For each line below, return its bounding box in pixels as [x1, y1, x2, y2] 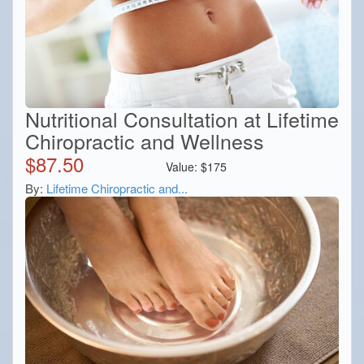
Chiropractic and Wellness [25, 125, 264, 155]
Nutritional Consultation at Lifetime [25, 103, 339, 133]
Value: [166, 158, 201, 175]
